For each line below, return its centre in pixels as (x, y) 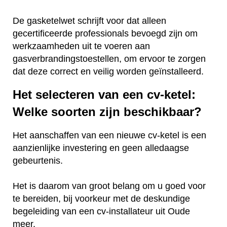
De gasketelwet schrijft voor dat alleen (89, 21)
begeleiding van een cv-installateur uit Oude (101, 212)
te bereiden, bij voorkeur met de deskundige (101, 199)
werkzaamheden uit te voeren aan (81, 46)
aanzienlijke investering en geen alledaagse (101, 148)
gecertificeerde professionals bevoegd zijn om (105, 33)
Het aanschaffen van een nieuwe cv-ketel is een (109, 136)
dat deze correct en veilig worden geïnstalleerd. (108, 71)
